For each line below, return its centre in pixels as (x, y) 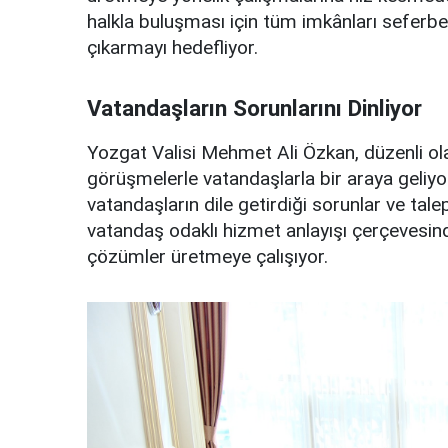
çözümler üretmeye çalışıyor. (207, 257)
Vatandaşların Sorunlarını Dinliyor (254, 108)
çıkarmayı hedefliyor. (172, 48)
